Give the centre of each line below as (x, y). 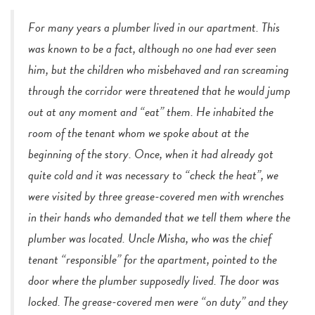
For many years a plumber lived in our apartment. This (154, 27)
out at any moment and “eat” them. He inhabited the (151, 112)
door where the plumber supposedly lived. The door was (154, 281)
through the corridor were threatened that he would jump (159, 91)
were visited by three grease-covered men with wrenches (156, 196)
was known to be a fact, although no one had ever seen (152, 49)
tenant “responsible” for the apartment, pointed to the (153, 259)
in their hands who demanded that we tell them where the (159, 217)
